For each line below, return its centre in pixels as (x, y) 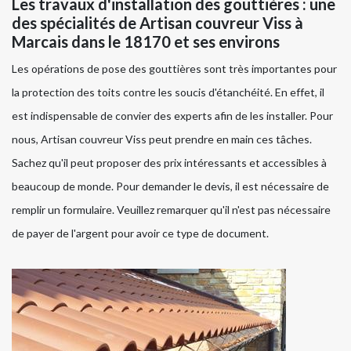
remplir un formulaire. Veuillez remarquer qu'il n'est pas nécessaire (171, 210)
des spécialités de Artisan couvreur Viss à (157, 23)
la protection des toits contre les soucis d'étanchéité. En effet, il (168, 92)
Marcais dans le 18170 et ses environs (146, 42)
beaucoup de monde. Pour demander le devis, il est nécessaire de (170, 186)
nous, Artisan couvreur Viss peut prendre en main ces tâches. (162, 139)
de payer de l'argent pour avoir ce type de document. (140, 233)
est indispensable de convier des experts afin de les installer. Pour (172, 116)
